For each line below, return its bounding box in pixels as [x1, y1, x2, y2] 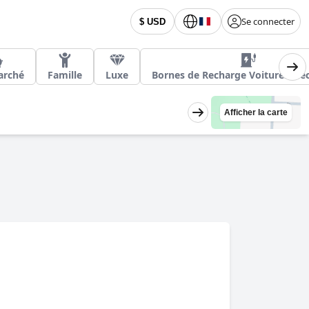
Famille [48, 68, 82, 81]
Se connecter [241, 15, 295, 28]
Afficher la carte [224, 108, 288, 117]
